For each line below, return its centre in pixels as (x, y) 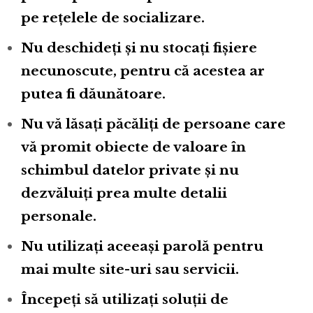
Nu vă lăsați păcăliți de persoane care (153, 124)
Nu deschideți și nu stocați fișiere (139, 48)
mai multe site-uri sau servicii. (130, 269)
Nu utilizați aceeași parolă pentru (142, 246)
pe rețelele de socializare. (113, 17)
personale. (59, 216)
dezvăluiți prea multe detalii (124, 193)
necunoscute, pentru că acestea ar (143, 71)
